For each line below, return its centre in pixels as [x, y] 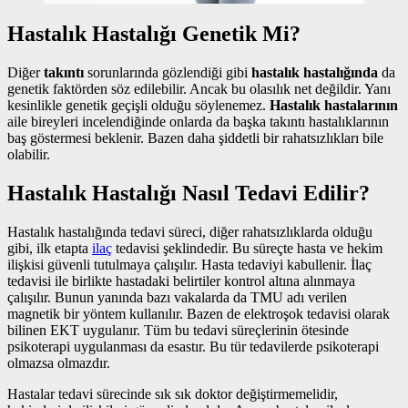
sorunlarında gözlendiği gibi [168, 72]
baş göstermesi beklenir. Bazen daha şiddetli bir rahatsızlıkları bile [195, 138]
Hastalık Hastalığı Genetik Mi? [154, 34]
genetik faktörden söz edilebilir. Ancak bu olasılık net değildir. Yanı [199, 88]
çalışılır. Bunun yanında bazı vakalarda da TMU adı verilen [177, 297]
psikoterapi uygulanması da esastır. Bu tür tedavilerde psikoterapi [193, 346]
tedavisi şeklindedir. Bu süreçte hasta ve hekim [247, 248]
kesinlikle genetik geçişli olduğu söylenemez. [138, 105]
